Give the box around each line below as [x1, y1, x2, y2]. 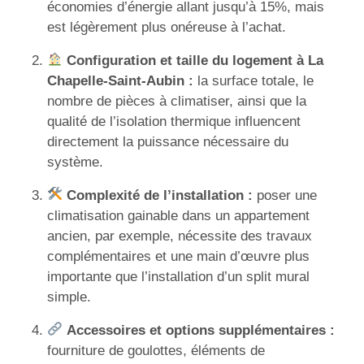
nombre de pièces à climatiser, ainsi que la [47, 93, 306, 109]
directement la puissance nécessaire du [47, 133, 288, 149]
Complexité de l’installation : [67, 187, 253, 203]
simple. [47, 288, 91, 305]
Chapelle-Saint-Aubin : [47, 72, 193, 89]
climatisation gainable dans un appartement [47, 207, 310, 223]
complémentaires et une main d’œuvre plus [47, 248, 310, 264]
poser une [253, 187, 318, 203]
